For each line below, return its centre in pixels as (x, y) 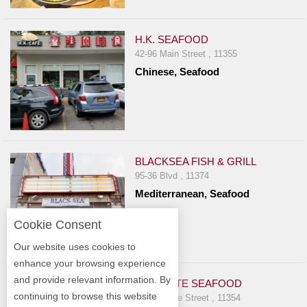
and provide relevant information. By (92, 280)
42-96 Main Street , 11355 (186, 54)
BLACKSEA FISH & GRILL (196, 162)
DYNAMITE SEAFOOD (189, 284)
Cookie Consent (58, 225)
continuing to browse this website (85, 296)
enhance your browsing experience (90, 263)
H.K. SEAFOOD (172, 40)
